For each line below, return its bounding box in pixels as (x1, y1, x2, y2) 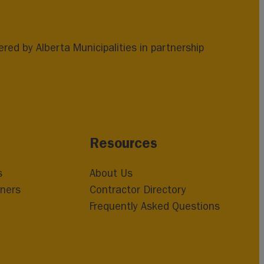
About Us (89, 167, 133, 180)
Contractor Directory (89, 183, 186, 196)
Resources (89, 134, 157, 151)
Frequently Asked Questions (89, 200, 220, 213)
